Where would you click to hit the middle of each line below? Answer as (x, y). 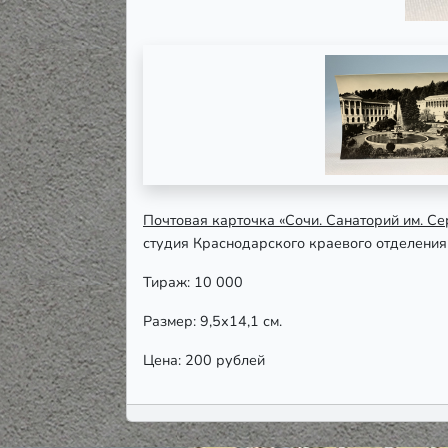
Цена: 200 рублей (204, 360)
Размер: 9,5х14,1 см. (212, 321)
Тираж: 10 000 (193, 282)
